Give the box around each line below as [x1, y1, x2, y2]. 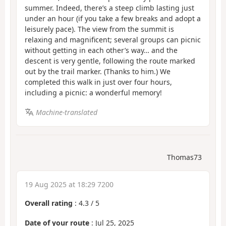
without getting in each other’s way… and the [25, 45, 178, 55]
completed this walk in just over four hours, [25, 77, 172, 87]
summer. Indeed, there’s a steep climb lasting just [25, 3, 194, 13]
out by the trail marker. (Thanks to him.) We [25, 67, 171, 77]
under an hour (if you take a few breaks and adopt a [25, 14, 201, 24]
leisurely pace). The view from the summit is [25, 24, 174, 34]
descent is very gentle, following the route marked [25, 56, 195, 66]
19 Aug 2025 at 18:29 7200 [25, 180, 114, 190]
